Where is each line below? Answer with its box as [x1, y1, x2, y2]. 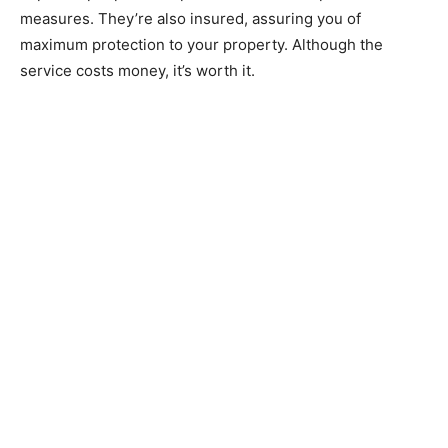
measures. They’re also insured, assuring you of [20, 8, 361, 28]
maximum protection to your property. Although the [20, 34, 383, 54]
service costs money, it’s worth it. [20, 60, 255, 80]
